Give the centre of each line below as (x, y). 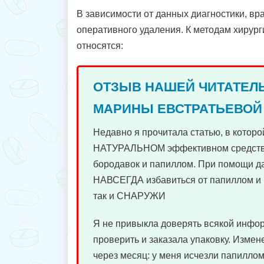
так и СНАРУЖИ (129, 196)
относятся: (100, 46)
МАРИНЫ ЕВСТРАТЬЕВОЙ (178, 109)
